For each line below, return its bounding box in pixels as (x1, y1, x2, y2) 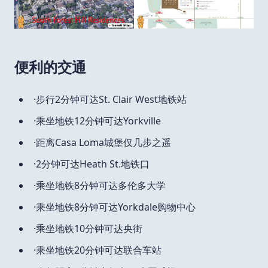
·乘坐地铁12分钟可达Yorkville (33, 114, 161, 127)
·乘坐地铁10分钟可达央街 (33, 221, 142, 235)
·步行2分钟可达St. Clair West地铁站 (33, 92, 187, 106)
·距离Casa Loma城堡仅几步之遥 (33, 135, 171, 149)
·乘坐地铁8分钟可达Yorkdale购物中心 (33, 200, 196, 214)
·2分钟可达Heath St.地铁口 (33, 157, 150, 170)
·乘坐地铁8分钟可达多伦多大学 (33, 178, 166, 192)
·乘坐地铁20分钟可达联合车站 (33, 243, 162, 257)
